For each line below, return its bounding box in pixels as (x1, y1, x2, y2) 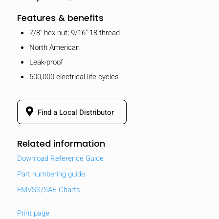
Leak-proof (29, 56, 63, 67)
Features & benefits (17, 11, 104, 24)
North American (29, 42, 80, 53)
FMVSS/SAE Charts (17, 184, 80, 195)
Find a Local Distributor (36, 107, 114, 118)
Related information (17, 137, 105, 150)
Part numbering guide (17, 168, 85, 179)
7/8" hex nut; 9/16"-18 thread (29, 27, 120, 38)
